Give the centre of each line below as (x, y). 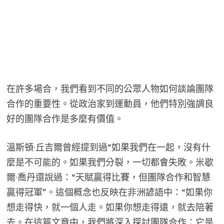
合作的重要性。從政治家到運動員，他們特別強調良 (110, 103)
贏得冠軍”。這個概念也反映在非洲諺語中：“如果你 (109, 192)
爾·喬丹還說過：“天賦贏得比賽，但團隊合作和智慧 (108, 177)
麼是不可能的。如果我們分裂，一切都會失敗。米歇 (110, 162)
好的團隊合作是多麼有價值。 (65, 118)
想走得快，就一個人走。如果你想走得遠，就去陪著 (110, 207)
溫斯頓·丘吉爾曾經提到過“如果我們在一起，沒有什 (108, 147)
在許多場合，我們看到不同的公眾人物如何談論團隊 (110, 88)
